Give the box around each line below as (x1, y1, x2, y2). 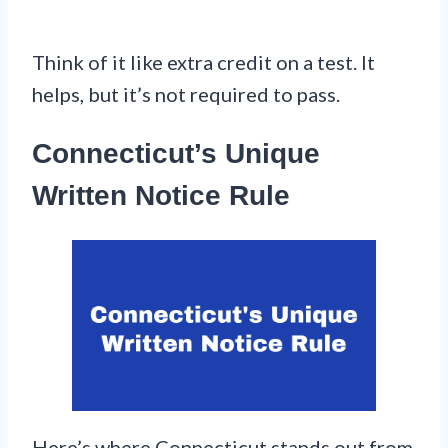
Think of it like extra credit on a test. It (32, 49, 375, 74)
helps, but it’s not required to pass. (32, 81, 340, 106)
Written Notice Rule (32, 179, 290, 211)
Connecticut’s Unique (32, 137, 320, 169)
